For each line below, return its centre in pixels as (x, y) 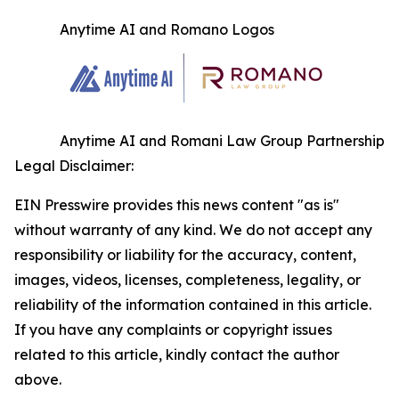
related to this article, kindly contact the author (177, 354)
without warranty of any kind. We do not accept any (193, 230)
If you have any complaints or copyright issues (173, 330)
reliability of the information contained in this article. (193, 305)
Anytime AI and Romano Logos (167, 29)
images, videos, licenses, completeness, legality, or (187, 280)
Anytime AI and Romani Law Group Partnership (222, 141)
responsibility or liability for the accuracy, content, (185, 255)
